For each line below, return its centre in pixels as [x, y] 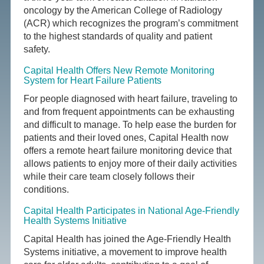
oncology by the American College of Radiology [123, 11]
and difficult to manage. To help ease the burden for [130, 125]
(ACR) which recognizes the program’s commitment [131, 24]
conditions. [48, 190]
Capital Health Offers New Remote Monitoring [119, 71]
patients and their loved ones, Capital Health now [126, 138]
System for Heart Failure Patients [93, 81]
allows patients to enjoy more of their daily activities [131, 164]
